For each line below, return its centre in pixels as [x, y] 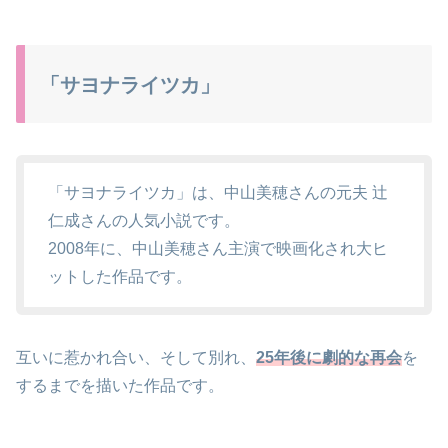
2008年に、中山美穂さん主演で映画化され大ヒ [218, 249]
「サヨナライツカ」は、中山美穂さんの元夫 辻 [218, 193]
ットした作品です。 [120, 277]
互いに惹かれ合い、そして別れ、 [136, 358]
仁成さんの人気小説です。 [144, 221]
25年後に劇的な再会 [329, 358]
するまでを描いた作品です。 [120, 386]
